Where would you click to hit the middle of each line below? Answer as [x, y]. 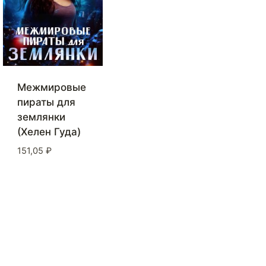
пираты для [46, 102]
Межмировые [52, 88]
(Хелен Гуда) [49, 132]
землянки [41, 117]
